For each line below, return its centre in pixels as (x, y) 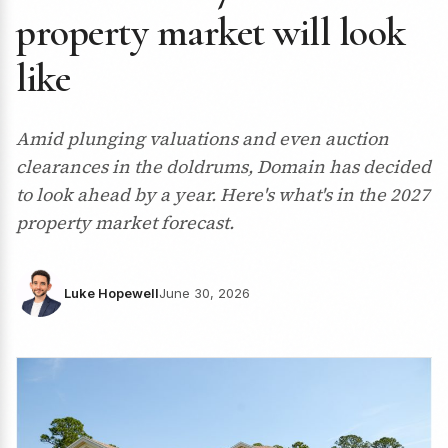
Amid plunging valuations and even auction (202, 138)
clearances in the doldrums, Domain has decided (223, 166)
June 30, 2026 (204, 293)
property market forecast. (125, 222)
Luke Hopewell (111, 293)
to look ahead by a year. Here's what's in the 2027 (223, 194)
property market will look (211, 32)
